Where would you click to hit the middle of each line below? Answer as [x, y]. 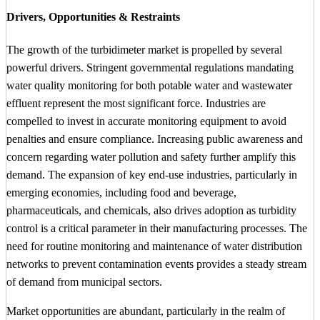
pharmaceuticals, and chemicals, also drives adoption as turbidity [151, 210]
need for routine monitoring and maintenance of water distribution [154, 246]
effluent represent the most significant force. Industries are [136, 103]
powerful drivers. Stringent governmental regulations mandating [150, 67]
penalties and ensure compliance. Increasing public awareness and [155, 139]
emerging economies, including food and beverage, [121, 192]
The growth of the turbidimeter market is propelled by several [144, 49]
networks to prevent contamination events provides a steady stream [156, 264]
